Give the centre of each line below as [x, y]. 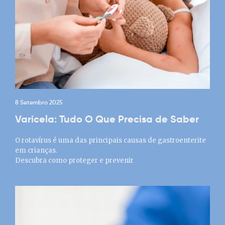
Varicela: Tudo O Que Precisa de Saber [107, 119]
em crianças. [36, 150]
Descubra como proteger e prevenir [74, 160]
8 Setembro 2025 [39, 102]
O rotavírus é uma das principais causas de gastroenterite [110, 140]
